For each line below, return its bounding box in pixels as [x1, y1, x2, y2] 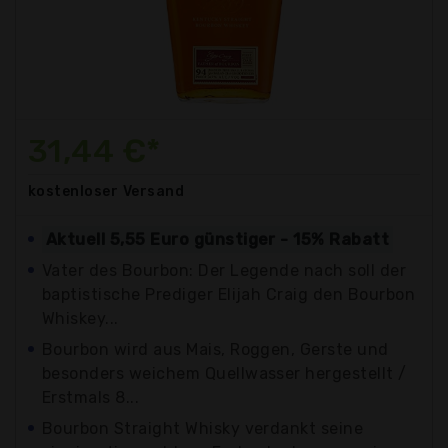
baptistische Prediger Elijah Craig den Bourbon [42, 284, 416, 304]
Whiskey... [42, 308, 119, 328]
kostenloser [28, 182, 119, 200]
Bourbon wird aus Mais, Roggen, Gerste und [42, 339, 389, 359]
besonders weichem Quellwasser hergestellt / [42, 363, 407, 383]
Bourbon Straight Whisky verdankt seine [42, 418, 364, 438]
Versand [122, 182, 185, 200]
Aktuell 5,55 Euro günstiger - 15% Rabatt [46, 229, 390, 249]
